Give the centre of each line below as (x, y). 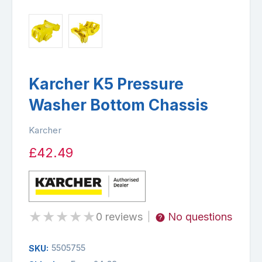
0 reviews (119, 216)
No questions (200, 216)
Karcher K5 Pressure (106, 84)
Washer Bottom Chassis (118, 105)
